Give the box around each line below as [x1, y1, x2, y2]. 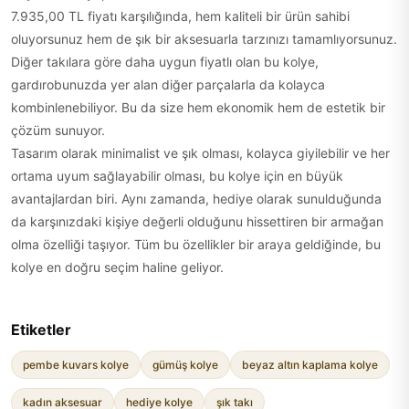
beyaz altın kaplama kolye [242, 358, 378, 372]
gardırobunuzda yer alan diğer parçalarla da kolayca [11, 77, 325, 92]
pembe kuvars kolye [23, 358, 129, 372]
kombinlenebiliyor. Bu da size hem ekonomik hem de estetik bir [11, 100, 385, 115]
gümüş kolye [152, 358, 218, 372]
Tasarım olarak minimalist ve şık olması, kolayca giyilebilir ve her [11, 145, 390, 161]
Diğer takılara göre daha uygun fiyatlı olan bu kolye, [11, 54, 319, 69]
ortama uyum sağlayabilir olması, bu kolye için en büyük [11, 168, 343, 184]
